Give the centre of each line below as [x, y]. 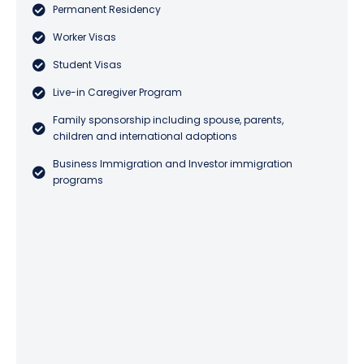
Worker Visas [84, 37]
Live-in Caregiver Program [117, 92]
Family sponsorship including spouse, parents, [168, 120]
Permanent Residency [107, 9]
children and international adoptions [145, 136]
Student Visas [87, 65]
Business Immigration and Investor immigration [173, 164]
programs [78, 180]
